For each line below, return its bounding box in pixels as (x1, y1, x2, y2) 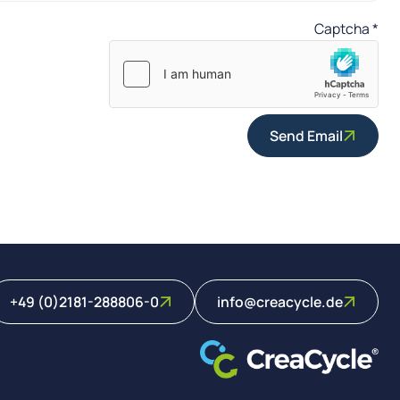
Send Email (270, 125, 344, 146)
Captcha (314, 18, 370, 38)
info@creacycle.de (217, 291, 344, 312)
